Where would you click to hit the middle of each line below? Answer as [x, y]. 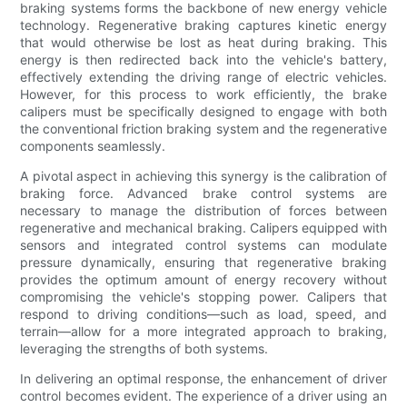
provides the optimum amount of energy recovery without [203, 280]
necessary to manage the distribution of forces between [203, 211]
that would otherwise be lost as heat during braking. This [203, 43]
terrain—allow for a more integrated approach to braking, [203, 332]
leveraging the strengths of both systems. [144, 349]
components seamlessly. [93, 146]
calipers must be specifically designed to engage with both [203, 112]
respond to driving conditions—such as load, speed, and [203, 314]
